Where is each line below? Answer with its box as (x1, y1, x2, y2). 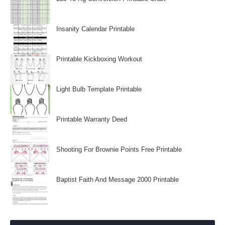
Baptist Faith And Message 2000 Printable (56, 176, 179, 183)
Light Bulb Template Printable (56, 85, 142, 93)
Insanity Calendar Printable (56, 25, 135, 33)
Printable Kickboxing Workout (56, 55, 142, 63)
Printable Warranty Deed (56, 116, 127, 123)
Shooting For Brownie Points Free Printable (56, 146, 182, 153)
